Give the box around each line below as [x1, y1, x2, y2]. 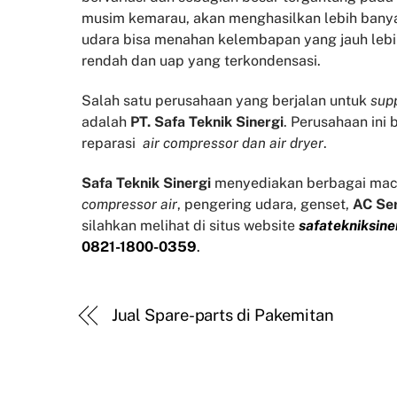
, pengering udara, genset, [177, 195, 353, 213]
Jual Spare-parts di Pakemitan [111, 305, 334, 324]
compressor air [82, 195, 177, 213]
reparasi [82, 135, 143, 152]
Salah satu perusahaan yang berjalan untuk [82, 92, 370, 110]
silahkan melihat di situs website [82, 216, 295, 234]
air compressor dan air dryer [143, 135, 323, 152]
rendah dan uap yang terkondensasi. [82, 52, 321, 70]
